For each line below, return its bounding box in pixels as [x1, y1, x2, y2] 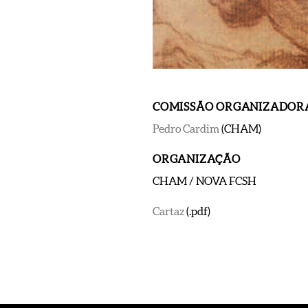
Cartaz [153, 204, 186, 217]
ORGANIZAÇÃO [153, 152, 241, 165]
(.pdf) [186, 204, 210, 217]
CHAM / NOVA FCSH [153, 174, 256, 187]
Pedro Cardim [153, 122, 221, 135]
